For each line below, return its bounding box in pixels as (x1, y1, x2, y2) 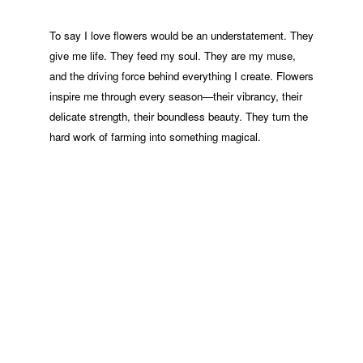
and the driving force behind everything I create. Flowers (49, 68, 314, 83)
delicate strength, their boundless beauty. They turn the (49, 109, 308, 124)
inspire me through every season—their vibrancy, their (49, 88, 302, 104)
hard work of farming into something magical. (49, 129, 261, 144)
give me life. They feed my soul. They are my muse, (49, 48, 296, 63)
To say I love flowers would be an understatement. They (49, 28, 314, 43)
